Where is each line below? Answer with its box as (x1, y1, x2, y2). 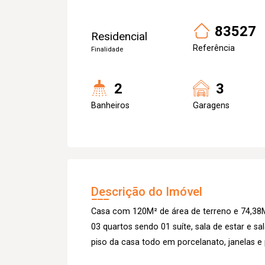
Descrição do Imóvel (91, 185, 202, 199)
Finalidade (91, 46, 123, 53)
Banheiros (91, 101, 130, 111)
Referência (193, 43, 235, 53)
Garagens (193, 101, 230, 111)
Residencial (91, 30, 147, 43)
